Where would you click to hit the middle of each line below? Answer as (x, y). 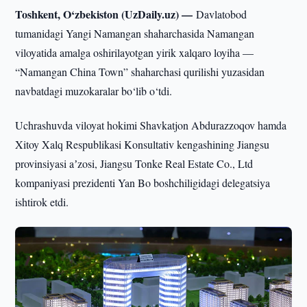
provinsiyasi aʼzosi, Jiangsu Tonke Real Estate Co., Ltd (134, 163)
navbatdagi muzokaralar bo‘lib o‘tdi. (94, 91)
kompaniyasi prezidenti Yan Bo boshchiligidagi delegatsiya (143, 183)
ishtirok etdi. (42, 202)
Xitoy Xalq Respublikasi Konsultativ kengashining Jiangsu (143, 144)
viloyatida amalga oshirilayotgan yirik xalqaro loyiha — (135, 52)
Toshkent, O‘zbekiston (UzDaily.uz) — (106, 14)
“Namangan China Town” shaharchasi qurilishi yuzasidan (140, 72)
